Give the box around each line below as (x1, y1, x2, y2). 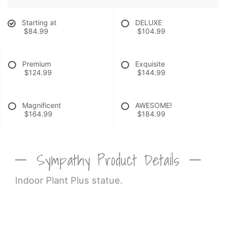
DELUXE (135, 18, 162, 27)
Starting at (22, 18, 56, 27)
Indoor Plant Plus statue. (15, 174, 123, 186)
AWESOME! (135, 100, 172, 109)
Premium (22, 59, 51, 68)
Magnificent (22, 100, 61, 109)
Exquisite (135, 59, 165, 68)
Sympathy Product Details (36, 147, 180, 172)
